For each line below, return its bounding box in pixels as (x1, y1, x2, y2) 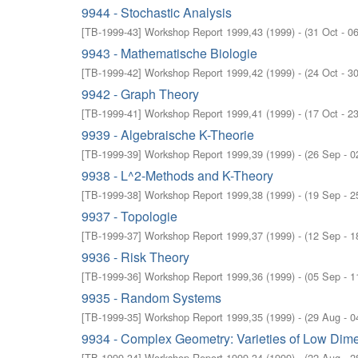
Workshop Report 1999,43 (145, 24, 263, 39)
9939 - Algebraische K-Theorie (82, 125, 254, 144)
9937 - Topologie (82, 207, 177, 225)
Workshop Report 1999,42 (145, 65, 263, 80)
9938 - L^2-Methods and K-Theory (82, 166, 273, 185)
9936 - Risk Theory (82, 248, 189, 266)
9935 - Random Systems (82, 288, 221, 307)
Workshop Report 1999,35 (145, 309, 263, 324)
